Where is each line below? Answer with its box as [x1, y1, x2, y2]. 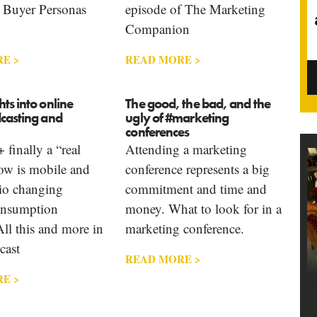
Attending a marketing [125, 139, 248, 158]
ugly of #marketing [125, 108, 229, 127]
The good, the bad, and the [125, 94, 270, 113]
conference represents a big [125, 159, 270, 178]
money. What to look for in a [125, 199, 282, 217]
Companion [125, 19, 190, 38]
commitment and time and [125, 179, 267, 197]
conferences [125, 122, 190, 141]
